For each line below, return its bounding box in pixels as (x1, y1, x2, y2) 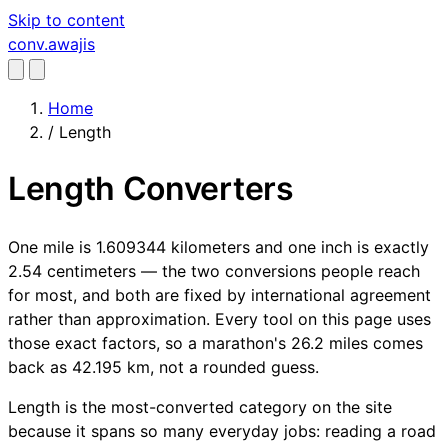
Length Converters (8, 169, 294, 209)
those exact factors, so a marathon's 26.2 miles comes (8, 332, 423, 353)
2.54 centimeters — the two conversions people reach (8, 260, 420, 281)
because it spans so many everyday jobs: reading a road (8, 420, 436, 441)
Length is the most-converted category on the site (8, 396, 392, 417)
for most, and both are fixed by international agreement (8, 284, 431, 305)
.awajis (44, 34, 95, 54)
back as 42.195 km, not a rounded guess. (8, 356, 319, 377)
